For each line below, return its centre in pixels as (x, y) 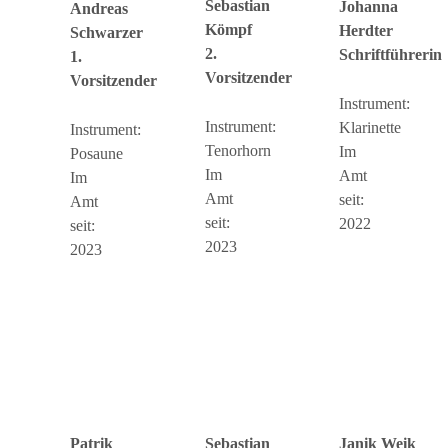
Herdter (366, 30)
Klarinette (370, 127)
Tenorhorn (237, 151)
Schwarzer (106, 32)
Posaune (96, 153)
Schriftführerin (390, 54)
